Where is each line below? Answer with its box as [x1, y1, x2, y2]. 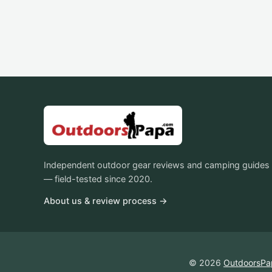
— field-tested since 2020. [44, 174, 152, 185]
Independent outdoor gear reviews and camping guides [44, 160, 270, 171]
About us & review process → [44, 195, 168, 206]
